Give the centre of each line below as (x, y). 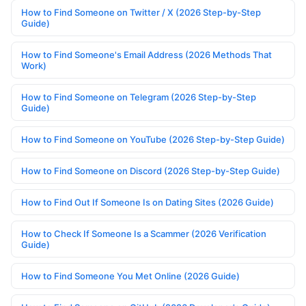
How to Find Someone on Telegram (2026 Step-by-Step (139, 97)
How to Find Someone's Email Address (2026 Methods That (147, 55)
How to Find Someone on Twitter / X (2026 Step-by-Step (141, 13)
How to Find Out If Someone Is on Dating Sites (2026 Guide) (148, 203)
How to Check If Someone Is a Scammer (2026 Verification (144, 234)
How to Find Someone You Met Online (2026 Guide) (130, 276)
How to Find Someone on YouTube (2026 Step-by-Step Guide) (153, 140)
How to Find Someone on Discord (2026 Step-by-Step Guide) (151, 171)
